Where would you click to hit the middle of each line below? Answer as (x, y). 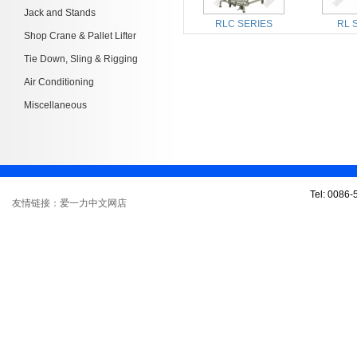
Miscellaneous (55, 105)
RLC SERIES (243, 24)
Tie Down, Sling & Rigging (81, 59)
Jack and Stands (60, 13)
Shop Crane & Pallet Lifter (80, 36)
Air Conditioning (59, 82)
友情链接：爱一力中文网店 (69, 203)
